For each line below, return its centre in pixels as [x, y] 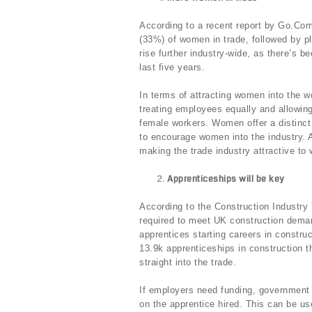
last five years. [174, 68]
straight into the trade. [188, 263]
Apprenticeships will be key [226, 179]
